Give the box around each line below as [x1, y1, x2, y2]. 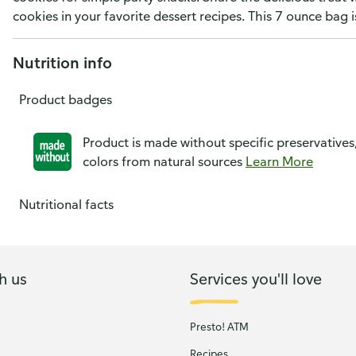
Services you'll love [190, 268, 322, 288]
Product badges [19, 91, 112, 107]
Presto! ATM [190, 319, 249, 334]
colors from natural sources [83, 153, 246, 169]
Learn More [246, 153, 313, 169]
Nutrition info [13, 52, 112, 72]
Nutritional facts [19, 196, 114, 212]
